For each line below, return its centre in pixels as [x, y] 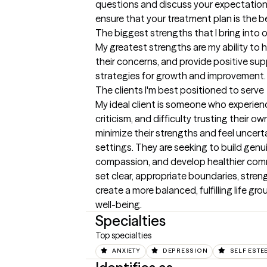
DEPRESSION [185, 250]
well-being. [119, 205]
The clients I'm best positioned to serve [180, 90]
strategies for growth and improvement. [181, 76]
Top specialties [123, 236]
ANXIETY [126, 250]
